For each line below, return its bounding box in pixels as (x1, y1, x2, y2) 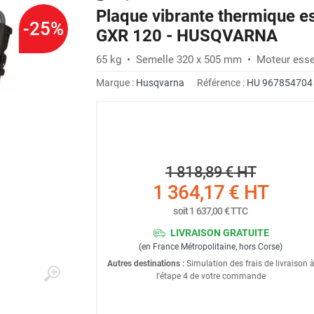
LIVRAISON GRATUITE (170, 227, 269, 238)
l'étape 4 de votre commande (156, 271, 266, 281)
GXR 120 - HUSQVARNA (96, 25, 278, 46)
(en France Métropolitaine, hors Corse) (139, 242, 282, 252)
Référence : (197, 76, 247, 88)
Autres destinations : (107, 259, 184, 268)
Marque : (96, 76, 136, 88)
